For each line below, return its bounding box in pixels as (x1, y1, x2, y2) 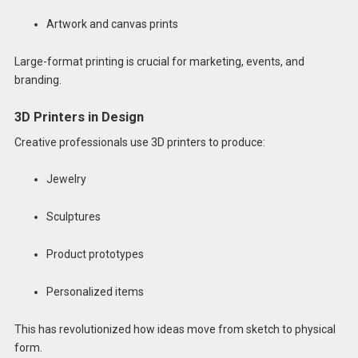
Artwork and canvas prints (46, 17, 178, 30)
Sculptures (46, 210, 101, 224)
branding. (14, 73, 62, 86)
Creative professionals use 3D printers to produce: (14, 135, 265, 149)
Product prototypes (46, 248, 144, 261)
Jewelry (46, 173, 86, 186)
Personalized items (46, 284, 144, 298)
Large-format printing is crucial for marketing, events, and (14, 54, 304, 68)
